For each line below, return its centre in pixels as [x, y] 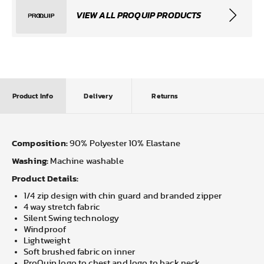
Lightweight [47, 241]
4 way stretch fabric [62, 207]
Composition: [40, 143]
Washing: [30, 161]
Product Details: [45, 179]
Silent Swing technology [72, 219]
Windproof [45, 230]
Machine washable [87, 161]
